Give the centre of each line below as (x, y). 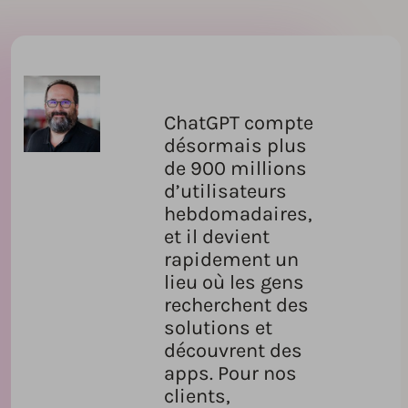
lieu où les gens (234, 283)
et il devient (216, 237)
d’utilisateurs (225, 192)
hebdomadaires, (238, 214)
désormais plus (235, 146)
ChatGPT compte (238, 123)
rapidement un (231, 260)
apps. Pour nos (230, 374)
